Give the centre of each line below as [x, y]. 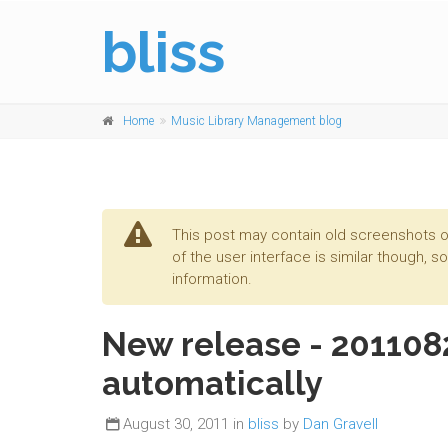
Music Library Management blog [256, 121]
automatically [212, 383]
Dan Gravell [340, 424]
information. [212, 279]
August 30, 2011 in [185, 424]
